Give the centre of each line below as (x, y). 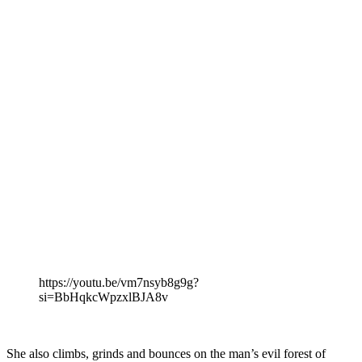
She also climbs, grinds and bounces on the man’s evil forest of (166, 353)
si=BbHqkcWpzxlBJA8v (103, 297)
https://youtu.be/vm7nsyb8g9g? (119, 282)
